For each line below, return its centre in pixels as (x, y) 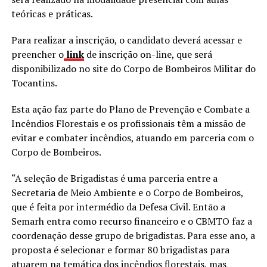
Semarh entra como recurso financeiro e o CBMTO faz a (131, 221)
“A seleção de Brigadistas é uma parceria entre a (114, 178)
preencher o (37, 55)
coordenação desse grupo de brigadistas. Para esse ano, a (133, 236)
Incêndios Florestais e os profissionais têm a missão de (128, 124)
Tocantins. (34, 83)
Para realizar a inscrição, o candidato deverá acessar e (126, 40)
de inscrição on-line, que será (148, 55)
